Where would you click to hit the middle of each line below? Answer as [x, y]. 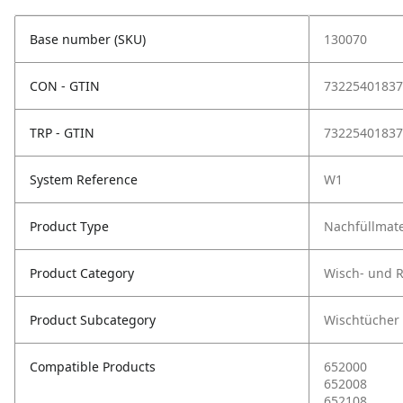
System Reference [84, 179]
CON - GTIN [65, 86]
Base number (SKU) [88, 39]
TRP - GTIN [62, 133]
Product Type [69, 226]
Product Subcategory [93, 320]
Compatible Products [93, 367]
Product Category [82, 273]
